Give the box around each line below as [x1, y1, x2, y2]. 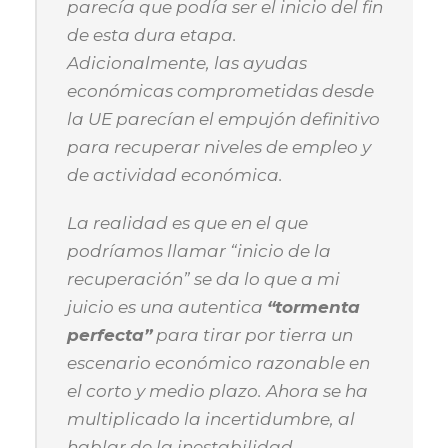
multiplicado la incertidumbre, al [67, 409, 355, 429]
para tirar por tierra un [152, 325, 353, 345]
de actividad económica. [67, 165, 283, 185]
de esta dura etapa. [67, 25, 237, 45]
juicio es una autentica [67, 297, 267, 317]
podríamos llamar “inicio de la [67, 241, 331, 261]
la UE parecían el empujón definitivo [67, 109, 380, 129]
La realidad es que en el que [67, 213, 308, 233]
